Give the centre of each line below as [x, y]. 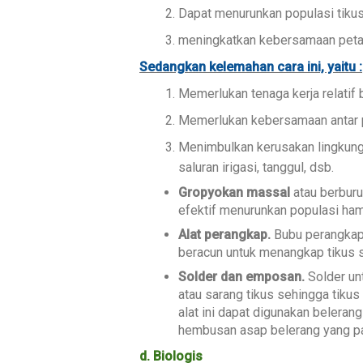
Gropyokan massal [234, 192]
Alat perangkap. [224, 234]
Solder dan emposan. [241, 276]
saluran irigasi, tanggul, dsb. [256, 167]
